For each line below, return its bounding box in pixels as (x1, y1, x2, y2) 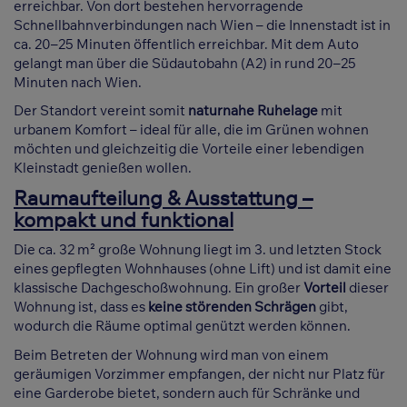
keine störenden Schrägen (145, 298, 316, 316)
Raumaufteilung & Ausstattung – (14, 184, 313, 211)
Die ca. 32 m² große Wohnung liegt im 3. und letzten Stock (14, 241, 382, 259)
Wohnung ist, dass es (14, 298, 145, 316)
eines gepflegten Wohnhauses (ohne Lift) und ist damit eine (14, 260, 392, 278)
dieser (349, 279, 389, 297)
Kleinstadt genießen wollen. (14, 159, 192, 177)
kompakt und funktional (14, 206, 233, 233)
